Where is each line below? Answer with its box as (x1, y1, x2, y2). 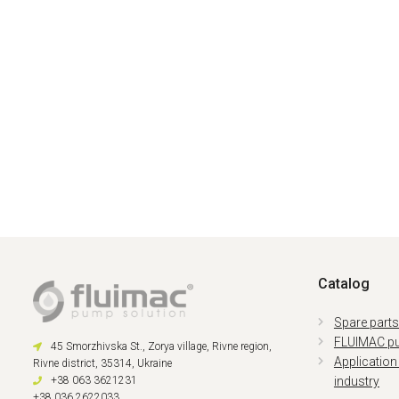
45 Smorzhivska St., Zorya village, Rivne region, (50, 340, 272, 353)
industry (333, 374, 379, 389)
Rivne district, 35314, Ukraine (32, 357, 172, 370)
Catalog (317, 275, 370, 293)
